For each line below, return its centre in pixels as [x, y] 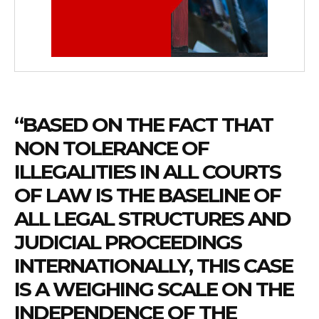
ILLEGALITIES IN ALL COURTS [147, 171]
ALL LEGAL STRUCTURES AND [152, 218]
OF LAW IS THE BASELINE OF [147, 195]
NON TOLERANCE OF [111, 148]
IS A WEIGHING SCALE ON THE [154, 289]
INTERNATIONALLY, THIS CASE [153, 265]
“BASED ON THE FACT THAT [143, 124]
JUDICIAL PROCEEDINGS [128, 242]
